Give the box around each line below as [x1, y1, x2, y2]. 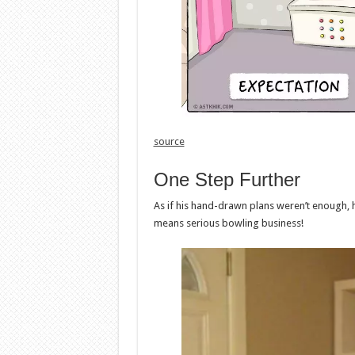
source [153, 136, 185, 148]
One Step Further [153, 169, 300, 191]
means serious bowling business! [153, 217, 303, 230]
